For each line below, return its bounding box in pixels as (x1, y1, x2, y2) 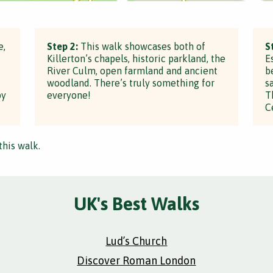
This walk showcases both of (78, 41, 206, 52)
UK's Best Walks (74, 193, 199, 214)
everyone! (47, 90, 91, 101)
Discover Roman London (77, 254, 196, 267)
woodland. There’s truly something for (47, 77, 215, 88)
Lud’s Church (105, 235, 168, 247)
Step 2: (47, 41, 79, 52)
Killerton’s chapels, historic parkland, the (47, 53, 226, 64)
